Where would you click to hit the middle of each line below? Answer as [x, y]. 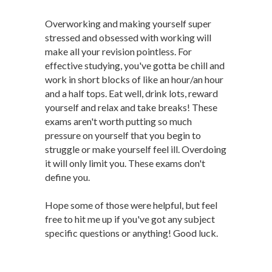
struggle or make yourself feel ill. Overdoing [136, 149]
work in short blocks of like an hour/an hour [134, 79]
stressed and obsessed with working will [128, 37]
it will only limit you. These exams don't [125, 163]
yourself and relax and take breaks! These [131, 107]
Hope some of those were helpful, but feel [131, 205]
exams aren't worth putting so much [118, 121]
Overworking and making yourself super [128, 23]
